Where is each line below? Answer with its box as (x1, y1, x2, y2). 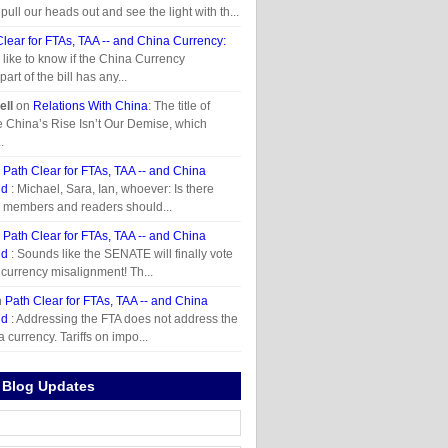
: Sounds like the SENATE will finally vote (11, 247, 233, 261)
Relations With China (33, 99, 148, 113)
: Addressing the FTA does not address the (11, 312, 238, 326)
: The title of (148, 99, 210, 113)
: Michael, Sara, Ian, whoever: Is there (11, 182, 214, 196)
